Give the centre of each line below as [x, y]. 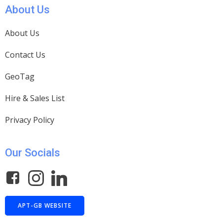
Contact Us [25, 55]
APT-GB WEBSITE [45, 206]
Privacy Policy [30, 120]
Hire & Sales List [35, 98]
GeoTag [20, 77]
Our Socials [33, 153]
